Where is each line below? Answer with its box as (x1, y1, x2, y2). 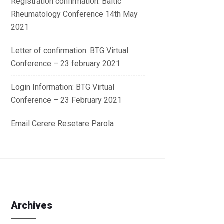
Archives (11, 199, 52, 211)
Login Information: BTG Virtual (11, 82, 114, 92)
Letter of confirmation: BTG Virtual (11, 45, 128, 55)
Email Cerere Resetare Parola (11, 118, 114, 128)
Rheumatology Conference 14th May (11, 9, 138, 19)
